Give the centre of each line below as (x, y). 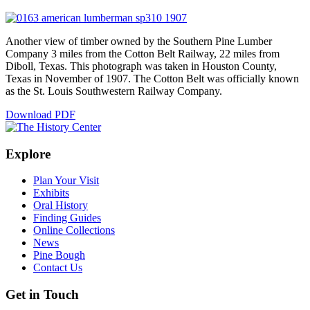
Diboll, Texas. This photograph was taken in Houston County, (141, 66)
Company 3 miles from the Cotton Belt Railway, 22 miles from (143, 53)
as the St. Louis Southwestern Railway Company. (114, 91)
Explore (28, 154)
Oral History (61, 206)
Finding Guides (67, 218)
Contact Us (58, 268)
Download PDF (40, 114)
